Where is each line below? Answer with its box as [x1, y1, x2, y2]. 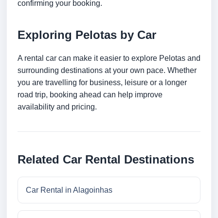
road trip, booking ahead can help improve [18, 91, 163, 99]
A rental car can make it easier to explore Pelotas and [18, 54, 200, 63]
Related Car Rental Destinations [18, 153, 194, 166]
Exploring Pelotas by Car [18, 28, 156, 42]
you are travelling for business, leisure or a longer [18, 78, 187, 87]
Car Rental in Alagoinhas [26, 186, 112, 195]
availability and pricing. [18, 103, 97, 111]
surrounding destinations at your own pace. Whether [18, 66, 197, 75]
